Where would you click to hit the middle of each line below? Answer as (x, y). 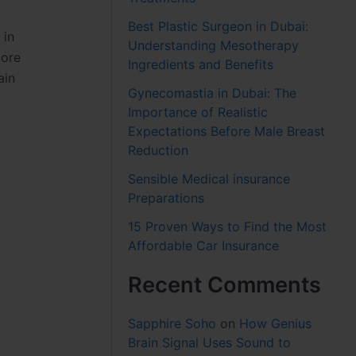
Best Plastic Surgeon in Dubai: (219, 26)
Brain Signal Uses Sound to (210, 342)
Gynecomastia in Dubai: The (213, 93)
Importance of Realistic (198, 112)
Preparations (166, 197)
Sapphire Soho (172, 323)
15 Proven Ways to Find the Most (228, 226)
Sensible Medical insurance (209, 178)
